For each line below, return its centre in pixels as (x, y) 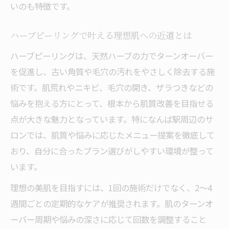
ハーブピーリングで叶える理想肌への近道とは (101, 36)
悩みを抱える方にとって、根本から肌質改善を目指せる (112, 103)
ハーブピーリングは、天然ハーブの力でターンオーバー (112, 56)
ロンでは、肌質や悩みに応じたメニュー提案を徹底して (112, 135)
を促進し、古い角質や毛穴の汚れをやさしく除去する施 (112, 72)
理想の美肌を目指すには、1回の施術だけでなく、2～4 (111, 188)
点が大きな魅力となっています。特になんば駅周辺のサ (112, 119)
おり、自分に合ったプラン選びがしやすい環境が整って (112, 151)
